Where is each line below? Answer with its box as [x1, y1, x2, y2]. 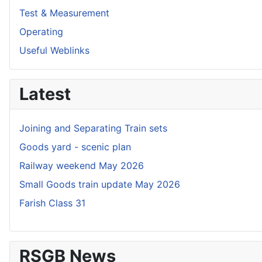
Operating [19, 25, 63, 37]
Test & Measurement [19, 6, 109, 19]
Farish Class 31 [19, 196, 85, 209]
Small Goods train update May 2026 [19, 178, 180, 190]
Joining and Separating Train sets [19, 122, 167, 134]
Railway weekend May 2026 [19, 159, 144, 171]
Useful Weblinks [19, 44, 89, 56]
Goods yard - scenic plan [19, 140, 131, 153]
